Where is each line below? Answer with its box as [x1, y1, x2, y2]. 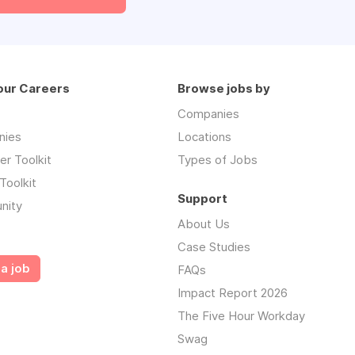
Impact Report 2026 [177, 285, 288, 300]
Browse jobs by [177, 81, 270, 96]
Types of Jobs [177, 152, 258, 167]
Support [177, 191, 227, 206]
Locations [177, 129, 231, 144]
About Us [177, 216, 230, 231]
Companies [177, 106, 239, 121]
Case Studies [177, 239, 250, 254]
